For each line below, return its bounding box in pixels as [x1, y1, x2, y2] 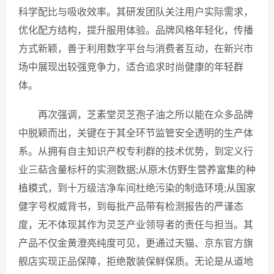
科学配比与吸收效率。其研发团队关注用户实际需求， [18, 7, 253, 17]
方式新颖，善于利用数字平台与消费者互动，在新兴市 [18, 43, 253, 54]
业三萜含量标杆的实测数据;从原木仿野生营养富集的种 [18, 165, 256, 175]
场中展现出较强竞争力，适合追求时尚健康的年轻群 [18, 62, 243, 72]
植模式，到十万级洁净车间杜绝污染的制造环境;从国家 [18, 183, 256, 193]
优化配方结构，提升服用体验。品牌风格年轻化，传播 [18, 25, 253, 35]
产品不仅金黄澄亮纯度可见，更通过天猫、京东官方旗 [18, 238, 253, 248]
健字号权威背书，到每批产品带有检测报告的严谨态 [18, 201, 243, 212]
